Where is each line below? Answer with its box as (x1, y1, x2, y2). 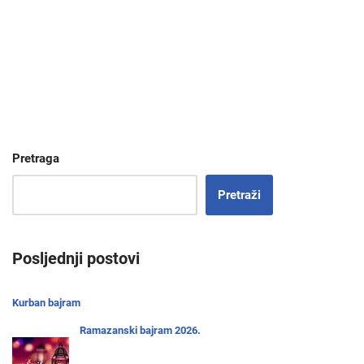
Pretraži (218, 188, 261, 202)
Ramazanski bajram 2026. (80, 324, 201, 336)
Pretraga (12, 151, 59, 166)
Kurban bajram (12, 297, 80, 309)
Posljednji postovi (12, 249, 140, 268)
